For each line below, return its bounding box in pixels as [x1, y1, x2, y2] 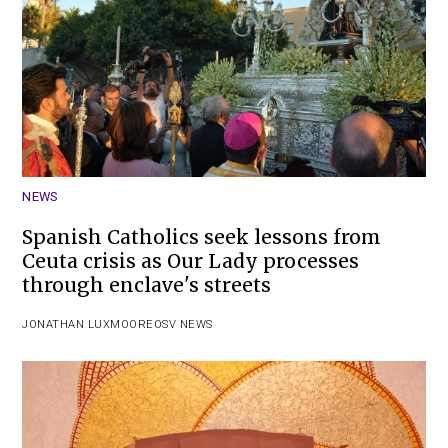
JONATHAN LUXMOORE [22, 318, 154, 332]
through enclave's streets [22, 273, 272, 298]
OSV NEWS [153, 318, 213, 332]
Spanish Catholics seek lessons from [22, 225, 382, 250]
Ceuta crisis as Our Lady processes [22, 249, 360, 274]
